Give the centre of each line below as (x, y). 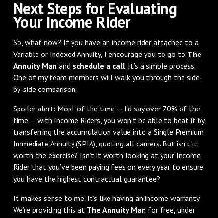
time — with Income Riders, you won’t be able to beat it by (109, 120)
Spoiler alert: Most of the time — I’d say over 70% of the (106, 108)
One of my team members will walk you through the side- (108, 77)
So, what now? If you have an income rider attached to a (106, 42)
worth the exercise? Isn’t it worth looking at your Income (107, 155)
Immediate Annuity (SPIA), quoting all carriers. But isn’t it (105, 143)
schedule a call (99, 65)
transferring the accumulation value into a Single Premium (108, 132)
